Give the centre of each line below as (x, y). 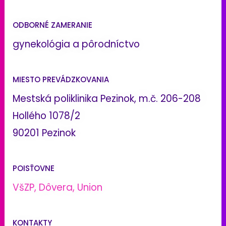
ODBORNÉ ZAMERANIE (52, 25)
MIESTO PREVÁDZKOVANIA (61, 80)
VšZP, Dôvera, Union (58, 188)
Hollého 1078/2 (46, 116)
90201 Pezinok (44, 133)
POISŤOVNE (34, 168)
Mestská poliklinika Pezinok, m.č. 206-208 (107, 99)
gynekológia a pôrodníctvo (76, 44)
